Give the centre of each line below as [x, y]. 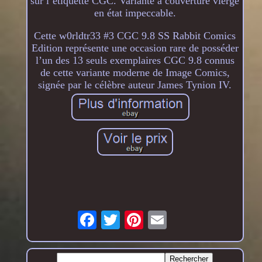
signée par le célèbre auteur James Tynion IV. [135, 85]
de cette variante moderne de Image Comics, [135, 72]
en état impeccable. [135, 13]
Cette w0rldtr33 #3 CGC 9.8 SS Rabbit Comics [135, 35]
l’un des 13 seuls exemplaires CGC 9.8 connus [135, 60]
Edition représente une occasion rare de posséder [135, 48]
